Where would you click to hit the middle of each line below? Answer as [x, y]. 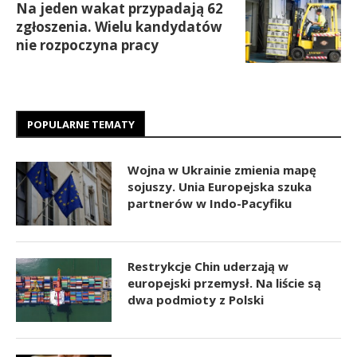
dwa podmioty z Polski [196, 299]
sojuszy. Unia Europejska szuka [220, 186]
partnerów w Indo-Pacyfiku [210, 203]
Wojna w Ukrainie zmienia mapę [222, 169]
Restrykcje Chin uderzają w [208, 266]
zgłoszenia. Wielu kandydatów [119, 26]
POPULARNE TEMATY [81, 124]
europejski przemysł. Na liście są [224, 282]
